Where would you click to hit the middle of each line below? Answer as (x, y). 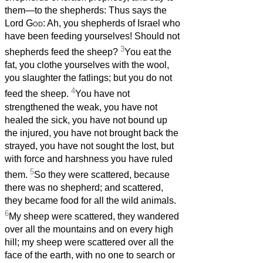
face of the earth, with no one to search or (90, 255)
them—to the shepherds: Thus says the (86, 11)
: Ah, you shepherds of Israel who (112, 23)
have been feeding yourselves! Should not (92, 36)
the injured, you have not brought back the (92, 133)
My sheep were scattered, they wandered (94, 217)
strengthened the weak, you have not (81, 107)
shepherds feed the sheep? (63, 52)
